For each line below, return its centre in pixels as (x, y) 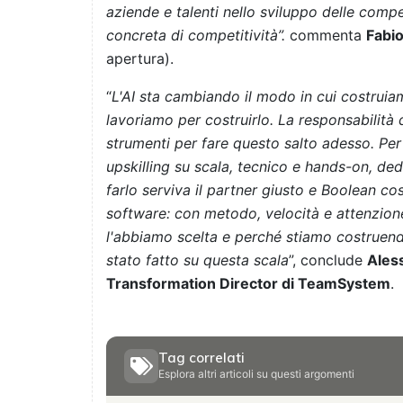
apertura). (140, 59)
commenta (326, 36)
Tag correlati (201, 358)
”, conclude (328, 260)
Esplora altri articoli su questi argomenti (256, 374)
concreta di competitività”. (196, 36)
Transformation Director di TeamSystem (248, 284)
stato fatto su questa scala (197, 260)
